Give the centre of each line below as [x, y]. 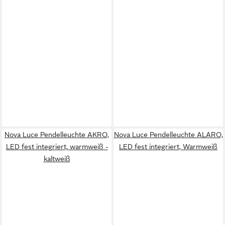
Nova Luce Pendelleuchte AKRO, [57, 135]
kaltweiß [57, 159]
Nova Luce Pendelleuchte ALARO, [168, 135]
